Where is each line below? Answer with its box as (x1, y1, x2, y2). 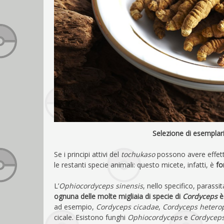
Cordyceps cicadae (96, 201, 158, 211)
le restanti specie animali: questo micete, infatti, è (54, 159, 216, 169)
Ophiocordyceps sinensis (59, 180, 143, 190)
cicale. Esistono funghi (54, 212, 127, 222)
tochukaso (121, 149, 155, 159)
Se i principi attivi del (54, 149, 121, 159)
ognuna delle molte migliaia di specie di (54, 191, 182, 201)
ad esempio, (54, 201, 96, 211)
